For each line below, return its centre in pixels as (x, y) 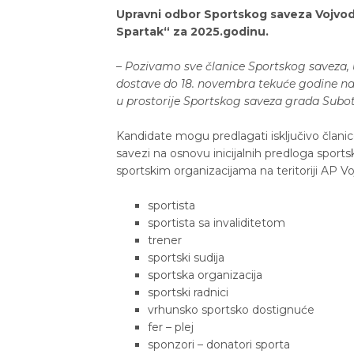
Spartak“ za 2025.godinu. (192, 32)
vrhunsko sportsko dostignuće (231, 310)
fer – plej (171, 328)
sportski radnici (188, 293)
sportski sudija (186, 258)
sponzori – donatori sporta (219, 345)
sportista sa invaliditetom (217, 223)
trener (165, 241)
